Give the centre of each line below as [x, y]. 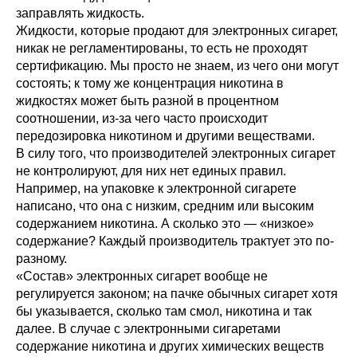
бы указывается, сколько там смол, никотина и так [164, 311]
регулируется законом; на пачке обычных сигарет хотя [177, 294]
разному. [41, 259]
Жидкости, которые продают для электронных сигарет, [177, 31]
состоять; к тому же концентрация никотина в [150, 83]
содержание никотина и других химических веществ [170, 346]
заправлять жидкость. [80, 13]
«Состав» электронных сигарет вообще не [142, 276]
